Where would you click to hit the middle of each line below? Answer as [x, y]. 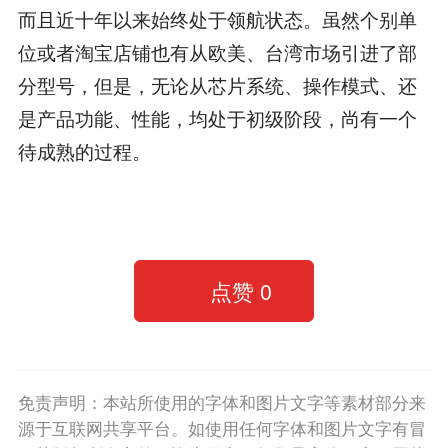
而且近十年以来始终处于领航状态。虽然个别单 [217, 19]
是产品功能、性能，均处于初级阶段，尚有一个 [217, 118]
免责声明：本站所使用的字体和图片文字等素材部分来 [221, 402]
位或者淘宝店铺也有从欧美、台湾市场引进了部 [217, 52]
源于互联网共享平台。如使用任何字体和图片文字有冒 [221, 428]
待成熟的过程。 [84, 151]
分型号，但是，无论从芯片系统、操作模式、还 [217, 85]
